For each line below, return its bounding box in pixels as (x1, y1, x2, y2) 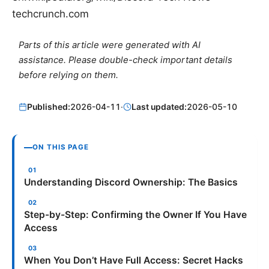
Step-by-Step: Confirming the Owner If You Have (24, 209, 247, 221)
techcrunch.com (12, 7, 89, 20)
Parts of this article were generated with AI (19, 39, 201, 50)
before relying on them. (19, 69, 119, 80)
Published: (27, 101, 71, 112)
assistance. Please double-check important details (19, 54, 233, 65)
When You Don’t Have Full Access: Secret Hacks (24, 255, 243, 267)
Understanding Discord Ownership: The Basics (24, 177, 238, 189)
